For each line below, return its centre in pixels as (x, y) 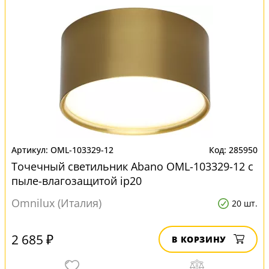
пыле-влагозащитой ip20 (77, 181)
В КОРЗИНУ (199, 239)
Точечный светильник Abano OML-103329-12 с (132, 166)
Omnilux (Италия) (56, 203)
